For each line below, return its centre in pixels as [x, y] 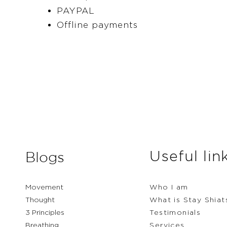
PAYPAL [76, 11]
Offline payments [97, 25]
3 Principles [45, 212]
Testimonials [175, 212]
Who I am [169, 187]
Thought [40, 199]
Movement [45, 187]
